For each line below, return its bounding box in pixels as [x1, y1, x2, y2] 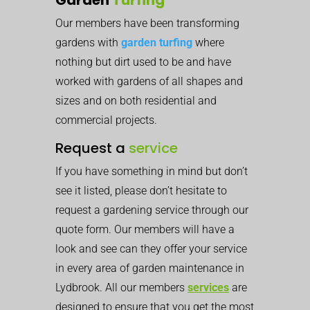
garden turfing [121, 35, 192, 49]
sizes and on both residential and [55, 93, 217, 107]
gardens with [55, 35, 121, 49]
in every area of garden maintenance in [55, 261, 244, 275]
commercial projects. [55, 113, 157, 127]
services [188, 280, 229, 294]
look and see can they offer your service [55, 241, 247, 255]
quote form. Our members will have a [55, 222, 235, 236]
